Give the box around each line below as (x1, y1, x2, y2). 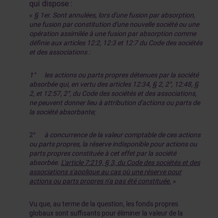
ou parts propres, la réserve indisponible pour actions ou (29, 140, 197, 148)
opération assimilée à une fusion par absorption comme (29, 30, 196, 37)
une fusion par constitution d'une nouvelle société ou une (29, 20, 199, 28)
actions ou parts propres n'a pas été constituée (29, 177, 169, 185)
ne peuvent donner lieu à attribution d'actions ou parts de (29, 99, 200, 107)
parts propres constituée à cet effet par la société (29, 149, 176, 157)
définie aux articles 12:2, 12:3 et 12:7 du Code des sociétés (29, 39, 202, 47)
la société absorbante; (29, 108, 95, 116)
